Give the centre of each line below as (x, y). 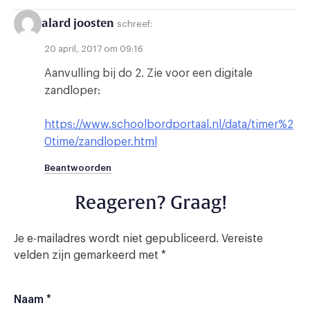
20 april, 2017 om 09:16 (94, 49)
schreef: (135, 24)
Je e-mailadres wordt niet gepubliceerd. (116, 239)
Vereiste (242, 239)
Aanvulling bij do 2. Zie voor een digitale (148, 74)
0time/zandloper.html (101, 142)
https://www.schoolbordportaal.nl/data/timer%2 (169, 125)
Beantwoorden (78, 168)
